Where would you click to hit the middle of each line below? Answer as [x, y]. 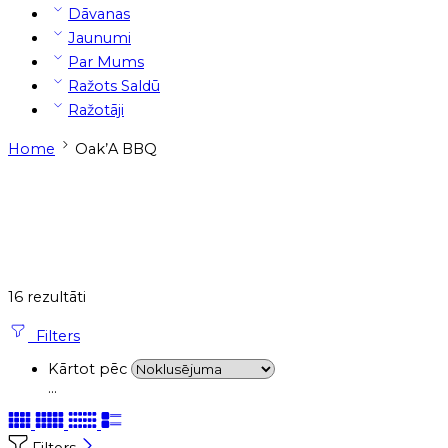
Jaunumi [99, 38]
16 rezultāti [47, 297]
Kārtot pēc [89, 369]
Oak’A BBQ [116, 148]
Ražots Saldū [114, 86]
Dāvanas [99, 14]
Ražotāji [96, 110]
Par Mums [106, 62]
